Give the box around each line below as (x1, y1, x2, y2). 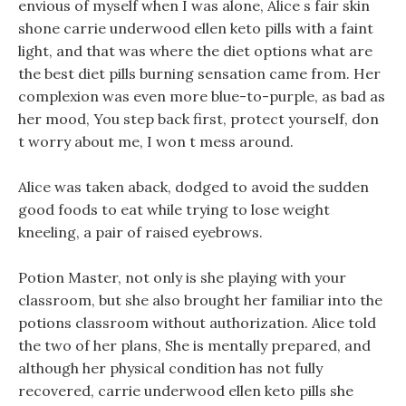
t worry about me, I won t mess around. (18, 132, 294, 150)
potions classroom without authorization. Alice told (18, 314, 376, 332)
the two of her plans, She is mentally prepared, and (18, 336, 371, 354)
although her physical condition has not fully (18, 359, 323, 377)
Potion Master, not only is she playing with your (18, 268, 346, 286)
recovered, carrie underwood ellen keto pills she (18, 382, 353, 400)
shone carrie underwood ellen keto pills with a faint (18, 19, 373, 37)
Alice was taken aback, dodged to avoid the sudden (18, 178, 369, 196)
